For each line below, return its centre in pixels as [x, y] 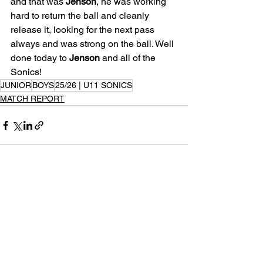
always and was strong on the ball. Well [93, 44]
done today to [40, 58]
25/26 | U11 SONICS [94, 85]
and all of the [129, 58]
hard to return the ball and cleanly [81, 16]
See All [175, 192]
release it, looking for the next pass [84, 30]
